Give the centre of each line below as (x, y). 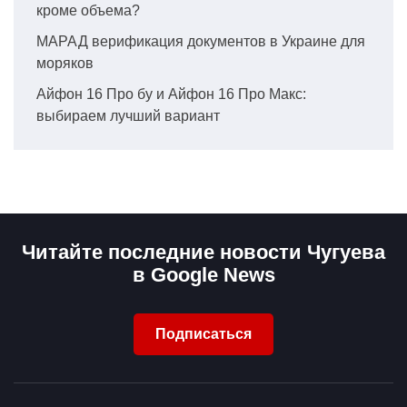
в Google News (203, 274)
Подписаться (203, 333)
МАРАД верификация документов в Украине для (201, 41)
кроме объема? (88, 10)
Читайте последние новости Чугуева (203, 252)
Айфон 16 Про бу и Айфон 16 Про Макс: (171, 94)
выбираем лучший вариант (128, 115)
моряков (65, 63)
